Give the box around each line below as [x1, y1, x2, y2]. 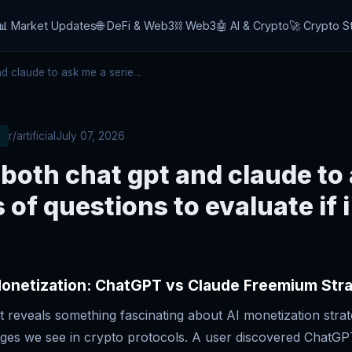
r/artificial [9, 129, 56, 142]
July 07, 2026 [56, 129, 125, 142]
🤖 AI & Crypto [216, 19, 290, 32]
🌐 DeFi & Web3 [97, 19, 175, 32]
